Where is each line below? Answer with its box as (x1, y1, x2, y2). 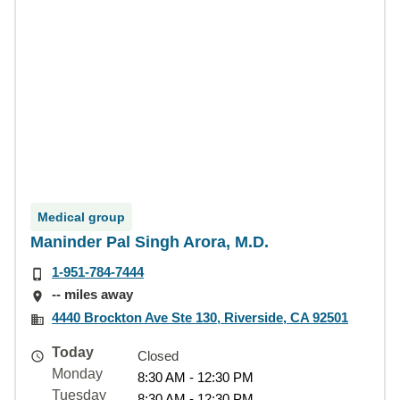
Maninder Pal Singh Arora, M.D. (30, 233, 269, 251)
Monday (52, 365, 103, 381)
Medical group (37, 210, 125, 224)
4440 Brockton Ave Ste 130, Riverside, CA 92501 (52, 309, 348, 325)
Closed (137, 347, 179, 363)
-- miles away (52, 287, 133, 303)
